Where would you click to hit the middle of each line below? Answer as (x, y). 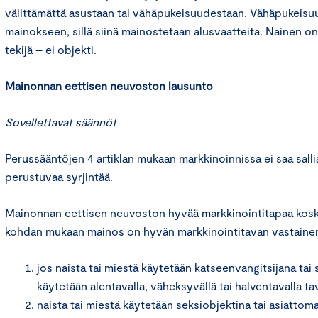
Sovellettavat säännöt (61, 122)
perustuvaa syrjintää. (59, 176)
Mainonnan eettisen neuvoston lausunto (109, 86)
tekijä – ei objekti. (51, 49)
